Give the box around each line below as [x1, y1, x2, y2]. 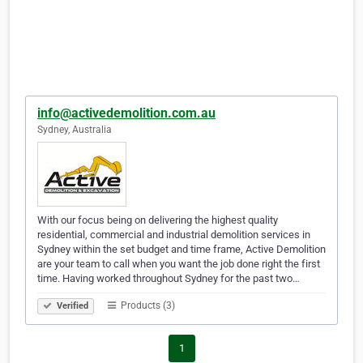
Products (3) [118, 300, 175, 312]
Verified [54, 301, 88, 312]
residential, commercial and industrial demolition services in [37, 228, 310, 241]
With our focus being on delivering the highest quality [37, 214, 278, 227]
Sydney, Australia [37, 124, 112, 136]
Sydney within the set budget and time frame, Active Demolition [37, 243, 326, 256]
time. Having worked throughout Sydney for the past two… [37, 272, 300, 285]
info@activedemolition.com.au [37, 105, 216, 122]
